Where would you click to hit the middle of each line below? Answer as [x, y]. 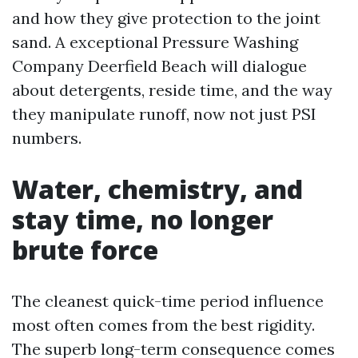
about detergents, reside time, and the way [172, 90]
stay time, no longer [143, 219]
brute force [85, 250]
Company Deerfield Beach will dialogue [159, 66]
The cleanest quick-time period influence [168, 301]
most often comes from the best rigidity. [163, 325]
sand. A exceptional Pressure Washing [155, 42]
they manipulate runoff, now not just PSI [164, 114]
